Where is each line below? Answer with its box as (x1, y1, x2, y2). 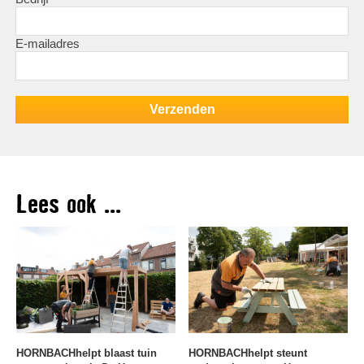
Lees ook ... (16, 189, 121, 221)
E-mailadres (15, 37, 80, 51)
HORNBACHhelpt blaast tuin (16, 346, 157, 359)
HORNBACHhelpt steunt (188, 346, 307, 359)
